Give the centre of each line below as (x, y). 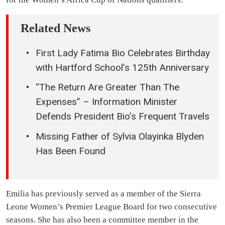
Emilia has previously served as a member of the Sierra (103, 194)
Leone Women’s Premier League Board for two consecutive (111, 207)
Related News (55, 28)
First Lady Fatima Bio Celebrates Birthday (123, 53)
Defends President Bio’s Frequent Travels (123, 117)
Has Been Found (71, 151)
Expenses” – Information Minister (106, 102)
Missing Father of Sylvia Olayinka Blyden (120, 136)
